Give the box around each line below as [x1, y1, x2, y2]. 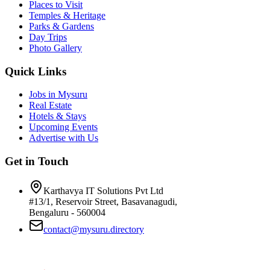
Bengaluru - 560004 [29, 207, 105, 218]
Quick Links [5, 64, 66, 78]
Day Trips [29, 31, 67, 42]
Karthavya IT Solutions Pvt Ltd [43, 185, 163, 196]
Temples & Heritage [29, 10, 105, 20]
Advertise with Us [29, 133, 98, 143]
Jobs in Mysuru [29, 89, 87, 100]
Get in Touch [5, 155, 69, 168]
